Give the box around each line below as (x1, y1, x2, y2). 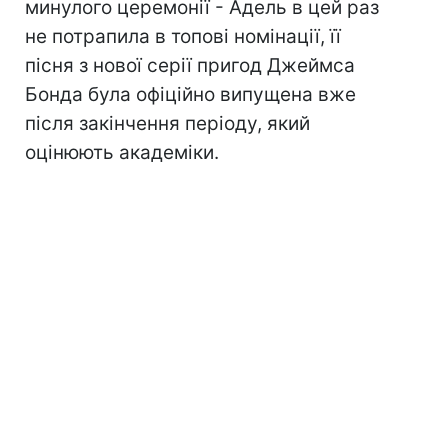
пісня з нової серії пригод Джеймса (25, 54, 355, 77)
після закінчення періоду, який (25, 112, 310, 135)
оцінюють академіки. (25, 141, 219, 164)
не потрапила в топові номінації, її (25, 25, 341, 48)
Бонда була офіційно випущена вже (25, 83, 356, 106)
